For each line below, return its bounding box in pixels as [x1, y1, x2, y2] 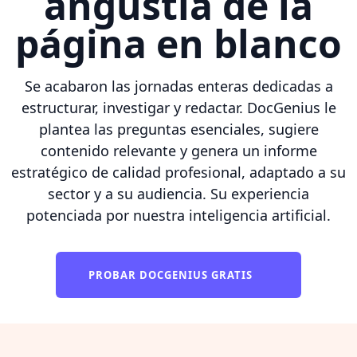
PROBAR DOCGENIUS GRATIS [88, 267, 256, 282]
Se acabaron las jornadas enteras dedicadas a [24, 76, 333, 96]
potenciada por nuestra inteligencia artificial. [26, 205, 331, 225]
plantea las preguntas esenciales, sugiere [38, 119, 319, 139]
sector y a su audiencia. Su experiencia [48, 183, 309, 203]
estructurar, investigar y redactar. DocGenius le [21, 97, 336, 117]
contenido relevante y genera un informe [40, 140, 317, 160]
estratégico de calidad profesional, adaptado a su [11, 162, 346, 182]
